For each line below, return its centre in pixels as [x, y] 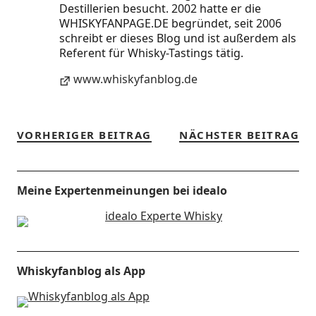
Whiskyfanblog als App [81, 271]
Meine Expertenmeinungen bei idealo [122, 190]
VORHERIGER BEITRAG [84, 135]
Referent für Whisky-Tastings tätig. [151, 53]
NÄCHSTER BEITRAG [239, 135]
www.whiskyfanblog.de [135, 79]
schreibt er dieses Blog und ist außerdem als [177, 38]
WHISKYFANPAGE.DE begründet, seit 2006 [170, 23]
